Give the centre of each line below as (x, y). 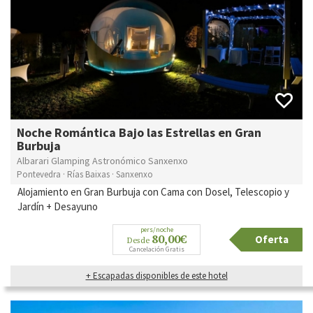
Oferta (272, 239)
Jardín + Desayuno (58, 206)
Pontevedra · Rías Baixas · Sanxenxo (85, 174)
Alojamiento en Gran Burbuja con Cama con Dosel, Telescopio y (153, 191)
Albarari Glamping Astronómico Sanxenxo (102, 160)
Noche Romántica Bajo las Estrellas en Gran (139, 132)
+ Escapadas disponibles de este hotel (156, 275)
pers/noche (156, 229)
